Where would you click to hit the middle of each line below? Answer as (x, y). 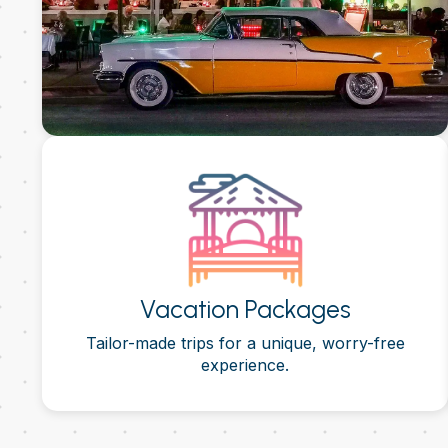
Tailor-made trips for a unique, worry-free (245, 343)
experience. (245, 365)
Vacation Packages (245, 309)
